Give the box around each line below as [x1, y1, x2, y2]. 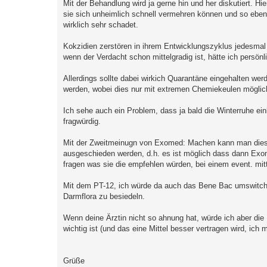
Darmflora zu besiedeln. [63, 191, 145, 201]
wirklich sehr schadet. [63, 20, 138, 29]
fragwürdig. [63, 116, 101, 126]
